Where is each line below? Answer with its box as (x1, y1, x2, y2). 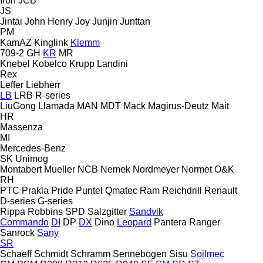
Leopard (117, 217, 151, 227)
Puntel (76, 185, 103, 195)
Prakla (22, 185, 49, 195)
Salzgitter (87, 206, 127, 217)
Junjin (92, 16, 117, 26)
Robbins (28, 206, 63, 217)
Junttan (120, 16, 150, 26)
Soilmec (190, 248, 224, 259)
